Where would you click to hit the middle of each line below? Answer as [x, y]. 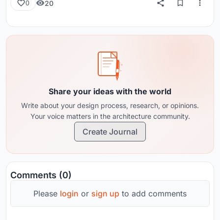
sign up [105, 194]
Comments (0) [41, 175]
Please [47, 194]
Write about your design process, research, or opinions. [110, 106]
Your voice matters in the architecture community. [110, 116]
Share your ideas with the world [110, 92]
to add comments [153, 194]
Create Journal [110, 132]
